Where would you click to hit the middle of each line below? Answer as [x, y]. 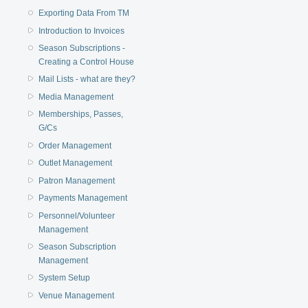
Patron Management [77, 180]
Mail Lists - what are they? [87, 79]
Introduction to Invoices [82, 31]
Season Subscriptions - [82, 48]
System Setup [65, 278]
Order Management [75, 145]
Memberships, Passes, [81, 114]
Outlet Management [76, 163]
